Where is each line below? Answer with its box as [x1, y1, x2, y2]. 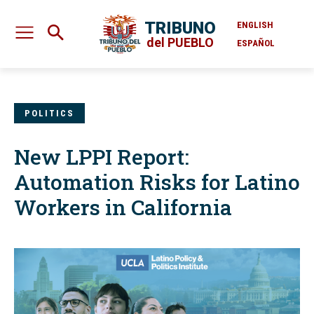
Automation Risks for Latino [14, 168, 300, 196]
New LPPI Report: [14, 143, 189, 171]
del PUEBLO [146, 34, 214, 50]
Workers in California [14, 193, 232, 221]
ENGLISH [237, 19, 273, 30]
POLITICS [25, 108, 74, 119]
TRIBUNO [144, 18, 216, 38]
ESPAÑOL [237, 37, 275, 48]
